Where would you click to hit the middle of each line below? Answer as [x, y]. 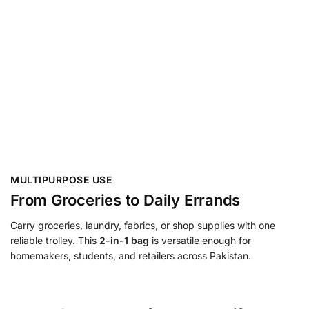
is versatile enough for [200, 240]
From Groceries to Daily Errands [126, 200]
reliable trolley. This [55, 240]
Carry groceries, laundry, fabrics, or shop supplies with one [143, 225]
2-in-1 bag [124, 240]
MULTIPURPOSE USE [61, 179]
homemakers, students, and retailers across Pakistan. [131, 255]
